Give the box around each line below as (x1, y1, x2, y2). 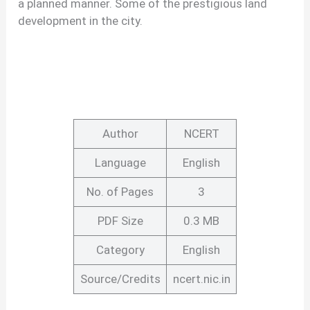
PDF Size (97, 214, 143, 228)
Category (95, 243, 145, 257)
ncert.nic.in (172, 272, 230, 286)
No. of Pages (86, 185, 154, 199)
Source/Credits (80, 272, 161, 286)
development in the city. (18, 14, 143, 28)
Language (94, 156, 146, 170)
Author (102, 127, 138, 141)
